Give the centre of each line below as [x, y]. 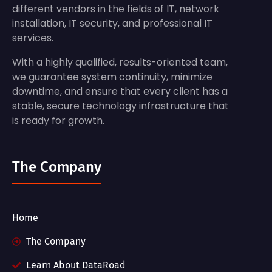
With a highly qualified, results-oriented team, [120, 63]
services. [33, 38]
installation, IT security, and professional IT [112, 24]
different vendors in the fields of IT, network [116, 9]
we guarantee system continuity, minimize [112, 77]
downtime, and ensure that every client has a [120, 92]
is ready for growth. [58, 121]
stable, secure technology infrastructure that [121, 106]
